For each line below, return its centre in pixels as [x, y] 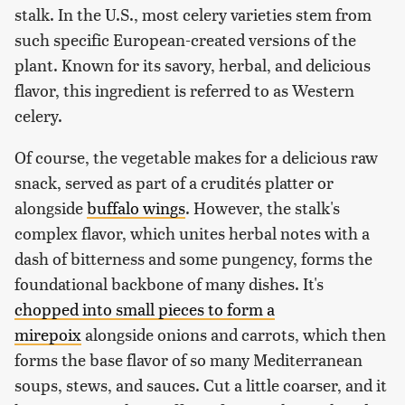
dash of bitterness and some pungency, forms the [193, 259]
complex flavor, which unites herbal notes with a [192, 233]
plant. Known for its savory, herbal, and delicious [193, 65]
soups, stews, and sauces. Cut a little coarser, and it [201, 385]
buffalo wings [136, 208]
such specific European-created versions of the [185, 40]
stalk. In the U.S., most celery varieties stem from [193, 14]
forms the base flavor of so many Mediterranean [188, 360]
